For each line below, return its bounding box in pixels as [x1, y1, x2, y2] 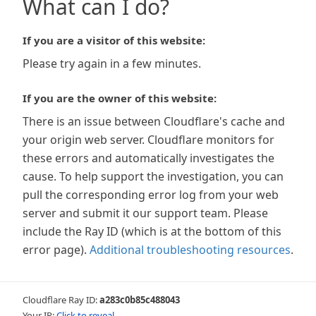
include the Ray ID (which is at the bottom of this [23, 224, 281, 239]
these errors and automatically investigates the [23, 150, 274, 166]
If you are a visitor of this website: [23, 33, 205, 47]
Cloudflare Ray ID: [23, 293, 99, 306]
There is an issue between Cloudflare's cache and [23, 114, 285, 129]
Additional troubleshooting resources [90, 242, 291, 257]
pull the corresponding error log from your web [23, 187, 279, 202]
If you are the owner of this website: [23, 91, 217, 105]
